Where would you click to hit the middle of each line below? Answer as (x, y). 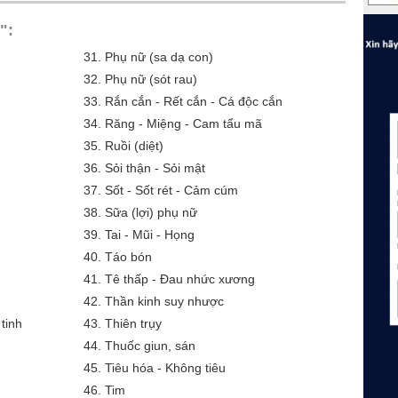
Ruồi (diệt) (134, 146)
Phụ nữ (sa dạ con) (159, 57)
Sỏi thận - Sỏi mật (155, 168)
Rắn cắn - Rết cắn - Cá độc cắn (194, 101)
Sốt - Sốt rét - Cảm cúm (171, 190)
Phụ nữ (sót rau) (151, 79)
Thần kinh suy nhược (164, 301)
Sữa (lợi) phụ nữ (151, 212)
